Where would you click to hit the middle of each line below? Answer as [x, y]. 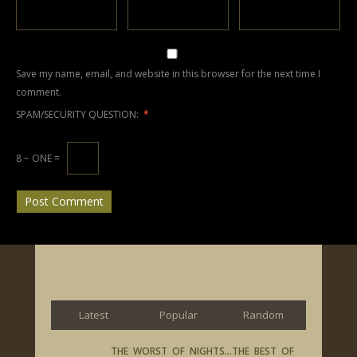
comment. [39, 92]
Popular [178, 314]
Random [264, 314]
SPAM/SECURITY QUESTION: [77, 114]
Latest [93, 314]
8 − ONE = [39, 158]
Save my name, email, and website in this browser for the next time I [168, 73]
